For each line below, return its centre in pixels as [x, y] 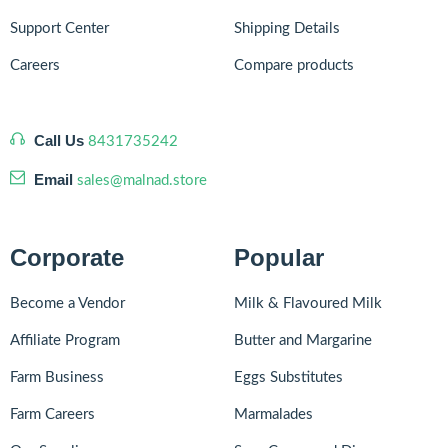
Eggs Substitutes [288, 377]
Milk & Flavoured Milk [308, 303]
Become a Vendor [67, 303]
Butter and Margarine [303, 340]
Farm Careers [52, 414]
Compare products [294, 65]
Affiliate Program [65, 340]
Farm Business [57, 377]
